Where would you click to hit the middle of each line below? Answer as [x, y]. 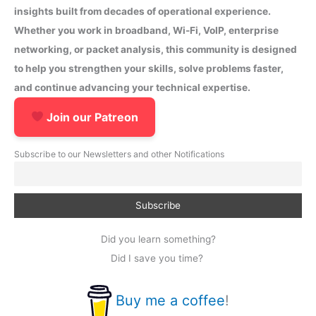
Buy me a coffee [170, 300]
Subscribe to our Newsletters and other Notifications [119, 154]
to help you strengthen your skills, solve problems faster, [149, 68]
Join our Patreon [91, 117]
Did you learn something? [158, 239]
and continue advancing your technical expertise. [132, 87]
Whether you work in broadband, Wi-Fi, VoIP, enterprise [146, 30]
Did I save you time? [158, 258]
